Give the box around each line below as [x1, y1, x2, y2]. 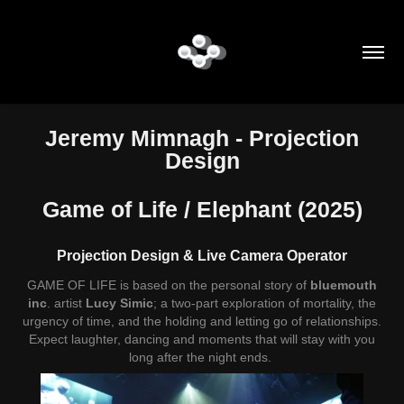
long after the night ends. [129, 350, 275, 364]
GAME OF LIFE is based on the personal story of [27, 278, 310, 292]
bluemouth [310, 278, 377, 292]
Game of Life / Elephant [41, 197, 298, 222]
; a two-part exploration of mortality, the [153, 296, 376, 310]
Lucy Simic [86, 296, 153, 310]
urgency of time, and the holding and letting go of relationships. [23, 314, 381, 328]
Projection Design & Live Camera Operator [57, 248, 347, 263]
